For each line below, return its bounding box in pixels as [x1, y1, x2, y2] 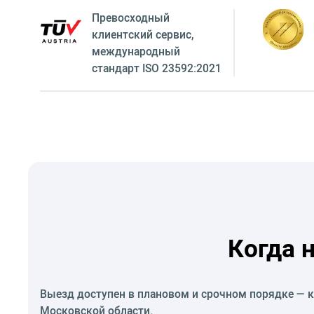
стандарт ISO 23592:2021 [91, 60, 221, 76]
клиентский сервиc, [91, 27, 193, 42]
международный [91, 43, 180, 59]
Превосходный [91, 10, 170, 25]
